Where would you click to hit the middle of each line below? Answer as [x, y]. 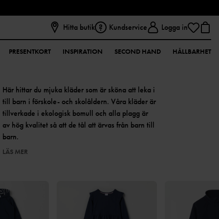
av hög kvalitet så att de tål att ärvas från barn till [79, 125]
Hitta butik [79, 27]
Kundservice [128, 27]
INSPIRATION [83, 51]
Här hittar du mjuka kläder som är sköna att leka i [79, 90]
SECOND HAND [138, 51]
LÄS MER [15, 152]
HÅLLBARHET [192, 51]
